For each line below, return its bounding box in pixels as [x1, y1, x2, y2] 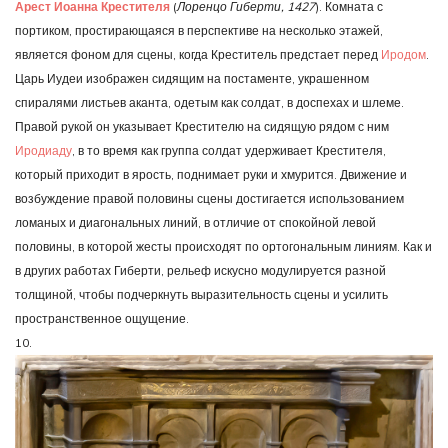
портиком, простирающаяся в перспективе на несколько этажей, [15, 22, 383, 38]
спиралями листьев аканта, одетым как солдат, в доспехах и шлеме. [15, 94, 404, 110]
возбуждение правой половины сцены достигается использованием [15, 190, 404, 206]
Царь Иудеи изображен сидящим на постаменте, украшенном [15, 70, 369, 86]
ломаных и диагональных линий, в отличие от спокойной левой [15, 214, 376, 230]
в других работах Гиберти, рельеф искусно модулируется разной [15, 262, 386, 278]
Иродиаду [15, 142, 72, 158]
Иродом [381, 46, 426, 62]
